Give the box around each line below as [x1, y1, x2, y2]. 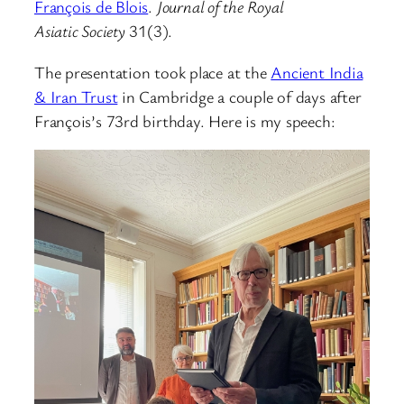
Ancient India [271, 60, 363, 83]
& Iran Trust [34, 85, 118, 107]
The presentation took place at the [34, 60, 271, 83]
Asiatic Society [34, 20, 125, 42]
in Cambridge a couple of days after [117, 85, 362, 107]
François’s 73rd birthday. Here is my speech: [34, 109, 335, 132]
